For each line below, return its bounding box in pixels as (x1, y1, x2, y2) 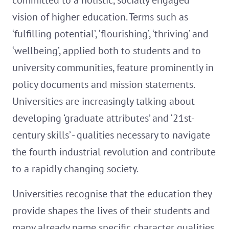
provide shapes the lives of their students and (12, 204, 210, 218)
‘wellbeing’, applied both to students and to (12, 44, 201, 58)
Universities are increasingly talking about (12, 95, 195, 108)
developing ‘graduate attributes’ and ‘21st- (12, 111, 195, 125)
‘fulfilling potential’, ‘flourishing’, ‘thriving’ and (12, 27, 209, 41)
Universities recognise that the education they (12, 187, 212, 201)
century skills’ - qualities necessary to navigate (12, 128, 210, 142)
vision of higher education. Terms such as (12, 10, 188, 24)
